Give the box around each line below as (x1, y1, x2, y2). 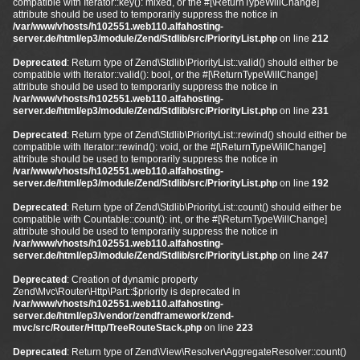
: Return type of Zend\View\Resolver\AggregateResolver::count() (67, 346, 346, 358)
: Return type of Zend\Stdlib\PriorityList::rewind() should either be (67, 129, 347, 141)
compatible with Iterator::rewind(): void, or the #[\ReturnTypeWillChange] (13, 141, 325, 153)
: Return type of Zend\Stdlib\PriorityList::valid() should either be (67, 57, 338, 68)
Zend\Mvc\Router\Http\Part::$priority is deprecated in (13, 286, 240, 297)
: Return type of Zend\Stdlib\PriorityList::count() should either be (67, 202, 342, 213)
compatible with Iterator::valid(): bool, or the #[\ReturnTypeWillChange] (13, 69, 317, 80)
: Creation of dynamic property (67, 274, 198, 285)
